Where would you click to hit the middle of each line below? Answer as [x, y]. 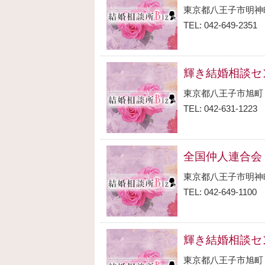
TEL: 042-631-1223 [220, 109]
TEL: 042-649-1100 [220, 192]
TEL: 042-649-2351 [220, 25]
